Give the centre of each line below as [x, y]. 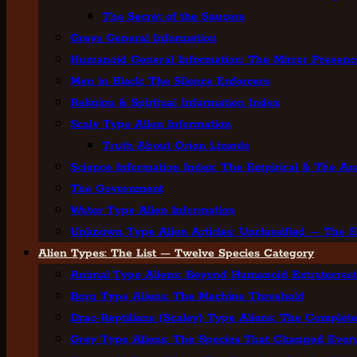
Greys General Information [143, 38]
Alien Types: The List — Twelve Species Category [176, 253]
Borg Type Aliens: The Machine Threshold [187, 296]
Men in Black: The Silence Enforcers [170, 81]
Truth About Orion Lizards [176, 146]
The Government [117, 189]
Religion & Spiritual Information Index [175, 103]
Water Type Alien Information [153, 210]
